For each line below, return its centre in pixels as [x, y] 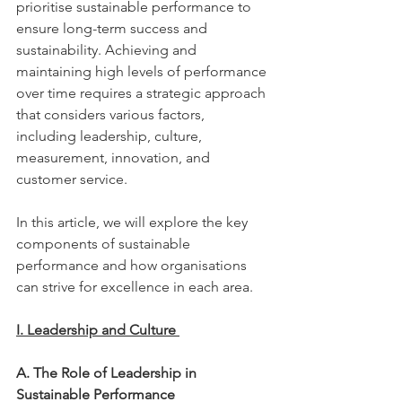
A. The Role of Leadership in [108, 373]
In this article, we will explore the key [134, 222]
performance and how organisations [133, 265]
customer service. [75, 179]
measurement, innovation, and [115, 157]
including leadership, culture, [111, 136]
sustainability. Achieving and [108, 50]
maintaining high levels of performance [143, 71]
